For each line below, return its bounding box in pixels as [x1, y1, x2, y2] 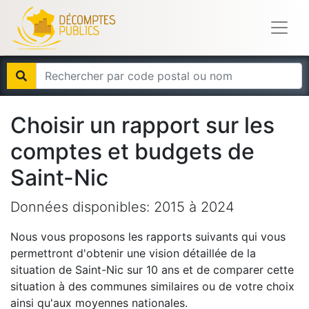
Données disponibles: [10, 199, 154, 215]
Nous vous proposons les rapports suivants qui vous [10, 230, 286, 243]
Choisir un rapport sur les [10, 112, 275, 139]
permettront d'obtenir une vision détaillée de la [10, 246, 256, 260]
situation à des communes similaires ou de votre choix [10, 279, 295, 293]
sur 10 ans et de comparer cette [123, 263, 294, 277]
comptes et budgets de [10, 138, 255, 165]
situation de [10, 263, 72, 277]
